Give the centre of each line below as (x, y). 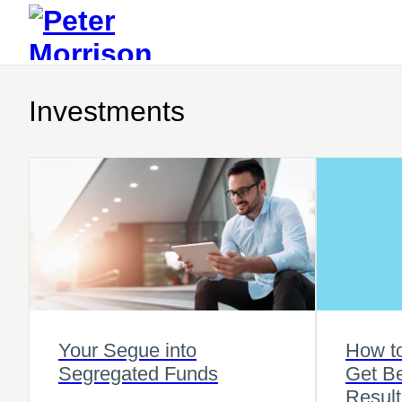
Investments (107, 111)
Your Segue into (127, 350)
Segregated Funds (138, 373)
